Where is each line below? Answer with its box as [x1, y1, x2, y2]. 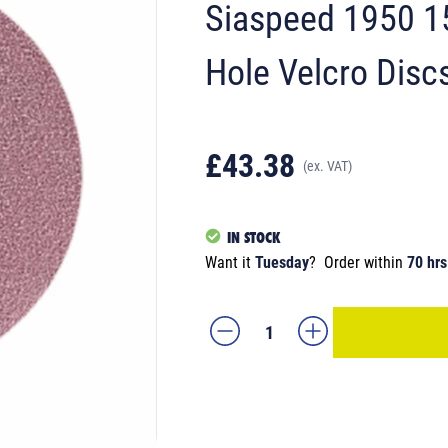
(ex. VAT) [303, 157, 352, 174]
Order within [324, 252, 407, 272]
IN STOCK [227, 226, 281, 248]
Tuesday [255, 252, 309, 272]
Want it [205, 252, 255, 272]
